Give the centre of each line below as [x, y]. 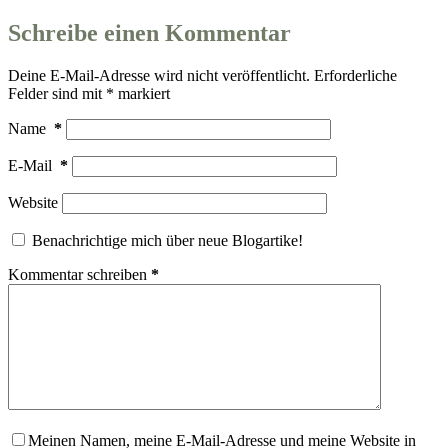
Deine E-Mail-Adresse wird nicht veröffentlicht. [159, 75]
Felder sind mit [57, 93]
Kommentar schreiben [77, 274]
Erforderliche [355, 75]
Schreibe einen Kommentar [149, 32]
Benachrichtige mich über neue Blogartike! [165, 240]
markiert [142, 93]
